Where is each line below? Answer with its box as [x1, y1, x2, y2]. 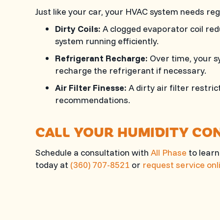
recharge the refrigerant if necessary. [55, 65, 206, 76]
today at [35, 159, 70, 170]
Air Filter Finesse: [55, 82, 127, 93]
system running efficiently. [55, 35, 159, 47]
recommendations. [55, 94, 130, 106]
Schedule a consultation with [35, 147, 151, 158]
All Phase [151, 147, 187, 158]
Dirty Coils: [55, 23, 101, 34]
